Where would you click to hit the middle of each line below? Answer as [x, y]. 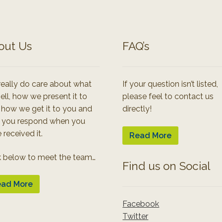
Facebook [141, 204]
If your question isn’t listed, [170, 84]
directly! [137, 109]
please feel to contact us [168, 97]
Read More [151, 136]
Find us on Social [166, 166]
